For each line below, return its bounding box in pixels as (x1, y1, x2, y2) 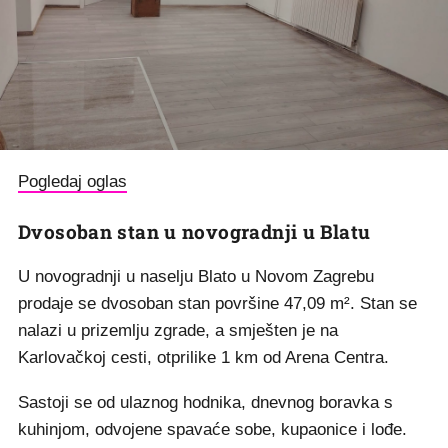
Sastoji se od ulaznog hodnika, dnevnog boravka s (18, 393, 393, 412)
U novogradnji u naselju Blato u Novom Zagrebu (18, 267, 374, 286)
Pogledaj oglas (18, 172, 127, 191)
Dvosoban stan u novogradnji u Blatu (18, 219, 371, 244)
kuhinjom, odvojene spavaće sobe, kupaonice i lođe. (18, 420, 407, 439)
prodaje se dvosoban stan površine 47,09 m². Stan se (18, 294, 417, 313)
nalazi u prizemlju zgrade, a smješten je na (18, 321, 338, 340)
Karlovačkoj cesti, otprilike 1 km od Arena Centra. (18, 348, 389, 367)
